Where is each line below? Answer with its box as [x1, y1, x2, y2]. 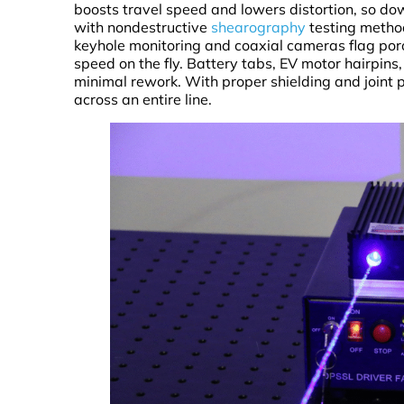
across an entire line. [74, 90, 212, 109]
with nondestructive [74, 18, 211, 37]
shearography [211, 18, 306, 37]
